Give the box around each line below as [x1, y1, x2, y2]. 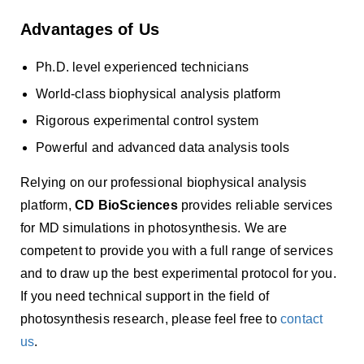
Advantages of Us [20, 20, 160, 38]
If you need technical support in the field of [20, 289, 270, 303]
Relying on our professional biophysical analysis [20, 175, 307, 189]
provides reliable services [177, 198, 333, 212]
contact [280, 312, 323, 326]
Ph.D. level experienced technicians [36, 60, 249, 74]
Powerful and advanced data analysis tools [36, 141, 290, 154]
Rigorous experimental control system [36, 114, 259, 128]
